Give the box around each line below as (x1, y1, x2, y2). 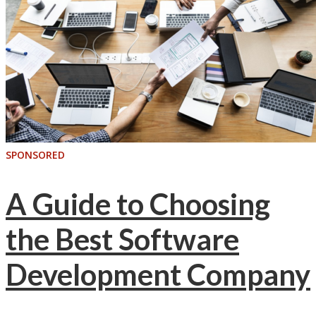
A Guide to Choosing (6, 186, 270, 221)
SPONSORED (6, 148, 65, 162)
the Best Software (6, 221, 239, 257)
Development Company (6, 256, 310, 292)
